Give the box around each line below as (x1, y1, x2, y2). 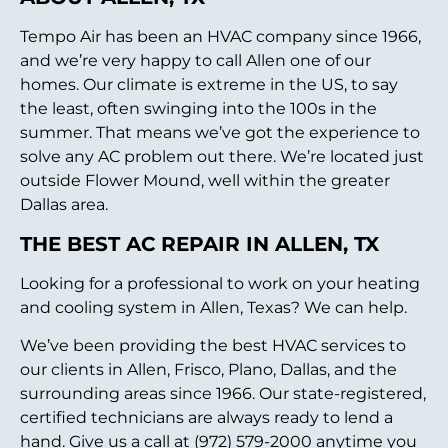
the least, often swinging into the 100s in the (20, 99, 377, 119)
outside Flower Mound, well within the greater (20, 171, 390, 191)
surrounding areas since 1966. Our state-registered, (20, 384, 426, 404)
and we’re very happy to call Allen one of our (20, 51, 371, 71)
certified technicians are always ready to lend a (20, 408, 393, 428)
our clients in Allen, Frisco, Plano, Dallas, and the (20, 360, 397, 380)
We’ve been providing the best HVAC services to (20, 336, 406, 356)
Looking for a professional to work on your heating (20, 273, 420, 293)
